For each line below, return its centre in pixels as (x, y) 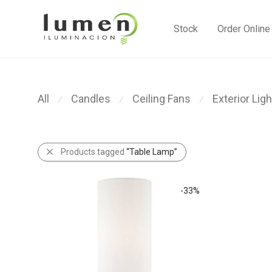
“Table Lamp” (152, 152)
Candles (91, 99)
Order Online (244, 29)
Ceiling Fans (161, 99)
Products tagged (93, 152)
